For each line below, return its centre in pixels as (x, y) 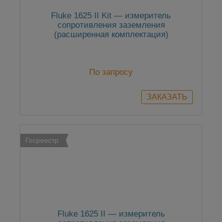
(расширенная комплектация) (111, 35)
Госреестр (42, 140)
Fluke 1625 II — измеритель (111, 214)
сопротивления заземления (111, 25)
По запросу (111, 72)
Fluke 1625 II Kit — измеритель (111, 16)
